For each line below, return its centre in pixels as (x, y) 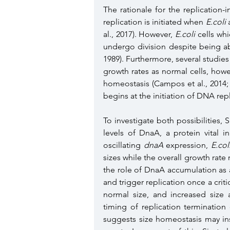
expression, (187, 145)
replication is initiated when (155, 22)
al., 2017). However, (139, 34)
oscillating (123, 145)
